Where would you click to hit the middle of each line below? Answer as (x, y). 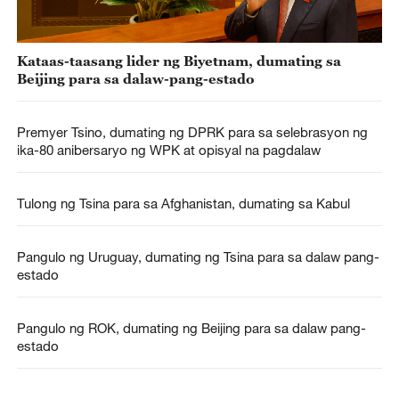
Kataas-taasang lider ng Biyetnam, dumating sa (179, 60)
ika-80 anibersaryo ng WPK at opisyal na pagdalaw (168, 149)
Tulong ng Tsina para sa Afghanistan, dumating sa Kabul (183, 203)
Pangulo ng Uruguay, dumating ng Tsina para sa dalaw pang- (198, 257)
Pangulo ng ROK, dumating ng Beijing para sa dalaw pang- (191, 328)
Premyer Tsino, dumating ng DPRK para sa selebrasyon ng (192, 131)
